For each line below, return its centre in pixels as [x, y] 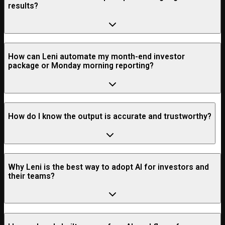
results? [23, 6]
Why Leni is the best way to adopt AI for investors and [108, 167]
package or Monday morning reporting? [81, 66]
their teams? [31, 176]
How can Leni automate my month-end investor [96, 57]
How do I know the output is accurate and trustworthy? [110, 116]
